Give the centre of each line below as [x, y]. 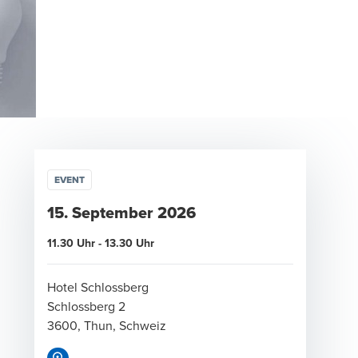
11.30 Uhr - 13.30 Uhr [101, 243]
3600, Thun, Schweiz [107, 325]
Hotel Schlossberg [98, 287]
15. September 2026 [121, 213]
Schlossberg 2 [86, 306]
